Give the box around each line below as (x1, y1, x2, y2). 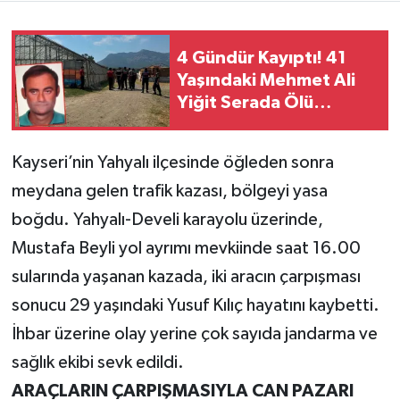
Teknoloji (47, 34, 116, 49)
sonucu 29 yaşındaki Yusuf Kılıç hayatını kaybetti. (11, 296, 379, 315)
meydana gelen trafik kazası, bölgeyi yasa (11, 182, 328, 201)
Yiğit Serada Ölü (177, 93, 313, 112)
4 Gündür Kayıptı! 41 (177, 48, 346, 67)
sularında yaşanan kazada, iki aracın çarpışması (11, 268, 361, 287)
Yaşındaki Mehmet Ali (177, 71, 355, 89)
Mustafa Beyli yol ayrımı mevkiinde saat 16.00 (11, 239, 361, 258)
